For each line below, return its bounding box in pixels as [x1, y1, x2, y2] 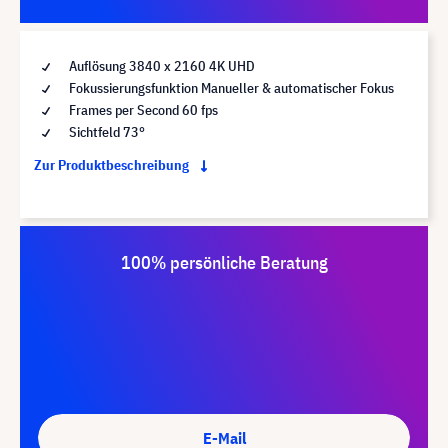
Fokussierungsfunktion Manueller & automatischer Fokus [66, 78, 394, 97]
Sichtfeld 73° [66, 122, 145, 141]
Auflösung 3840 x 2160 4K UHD [66, 56, 255, 75]
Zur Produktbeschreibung [34, 155, 192, 174]
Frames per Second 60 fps [66, 100, 218, 119]
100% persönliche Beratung [120, 250, 328, 274]
